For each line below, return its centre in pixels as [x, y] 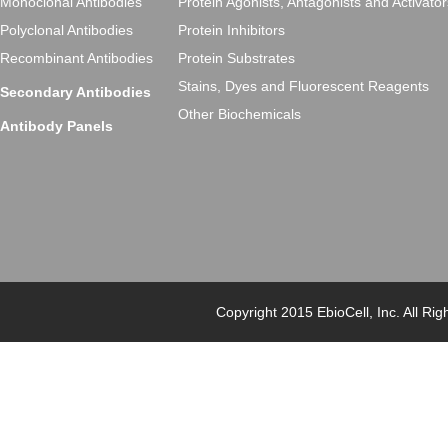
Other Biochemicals [239, 114]
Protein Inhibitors [231, 30]
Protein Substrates [236, 58]
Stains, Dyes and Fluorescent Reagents [303, 86]
